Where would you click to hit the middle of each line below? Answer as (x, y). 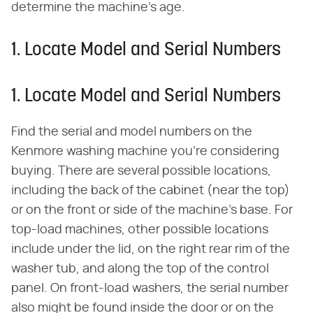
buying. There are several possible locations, (141, 171)
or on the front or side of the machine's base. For (152, 210)
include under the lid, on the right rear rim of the (151, 249)
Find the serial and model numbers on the (132, 132)
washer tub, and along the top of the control (140, 269)
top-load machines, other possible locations (140, 230)
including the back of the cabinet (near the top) (151, 190)
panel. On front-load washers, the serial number (150, 288)
